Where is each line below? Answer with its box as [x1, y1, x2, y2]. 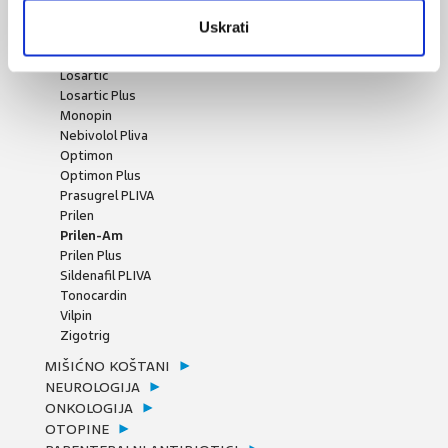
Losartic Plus [60, 87, 136, 104]
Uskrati [199, 18, 249, 36]
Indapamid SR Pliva [60, 7, 173, 24]
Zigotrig [60, 327, 110, 344]
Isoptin [60, 27, 103, 44]
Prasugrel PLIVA [60, 187, 154, 204]
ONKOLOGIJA [45, 399, 133, 417]
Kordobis [60, 47, 115, 64]
